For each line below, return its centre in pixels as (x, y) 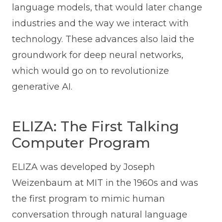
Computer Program (81, 143)
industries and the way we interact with (100, 24)
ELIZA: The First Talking (95, 127)
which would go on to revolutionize (90, 71)
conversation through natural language (99, 215)
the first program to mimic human (88, 199)
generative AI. (42, 87)
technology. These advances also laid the (103, 39)
